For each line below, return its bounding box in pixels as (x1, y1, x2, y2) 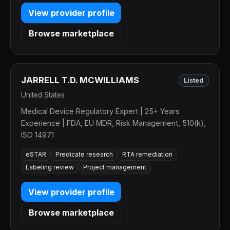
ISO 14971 (21, 130, 54, 139)
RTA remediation (122, 150, 172, 159)
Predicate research (55, 150, 113, 159)
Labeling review (26, 163, 74, 171)
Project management (83, 163, 146, 171)
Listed (184, 76, 204, 84)
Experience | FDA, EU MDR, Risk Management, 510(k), (21, 118, 206, 127)
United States (21, 90, 65, 99)
